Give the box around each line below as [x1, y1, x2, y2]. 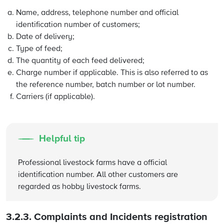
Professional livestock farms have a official [18, 159, 167, 167]
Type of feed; [16, 45, 62, 53]
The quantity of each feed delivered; [16, 57, 144, 65]
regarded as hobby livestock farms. [18, 183, 141, 191]
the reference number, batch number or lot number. [16, 81, 195, 89]
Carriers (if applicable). [16, 93, 95, 101]
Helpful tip [39, 134, 85, 143]
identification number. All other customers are [18, 171, 178, 179]
